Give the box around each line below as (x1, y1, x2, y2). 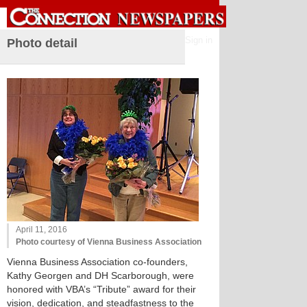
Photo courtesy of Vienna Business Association (16, 237, 201, 247)
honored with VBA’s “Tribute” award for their (7, 284, 196, 295)
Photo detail (7, 36, 77, 50)
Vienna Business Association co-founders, (7, 256, 188, 267)
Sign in (185, 35, 212, 45)
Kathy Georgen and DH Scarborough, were (7, 270, 194, 281)
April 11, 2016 (16, 225, 67, 234)
